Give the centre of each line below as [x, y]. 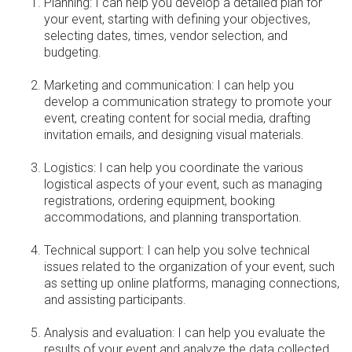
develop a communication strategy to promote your [188, 102]
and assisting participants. [115, 300]
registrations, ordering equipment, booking [159, 201]
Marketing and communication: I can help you [169, 86]
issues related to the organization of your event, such [189, 267]
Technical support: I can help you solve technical [177, 251]
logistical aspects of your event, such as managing [183, 185]
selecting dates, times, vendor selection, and [166, 36]
